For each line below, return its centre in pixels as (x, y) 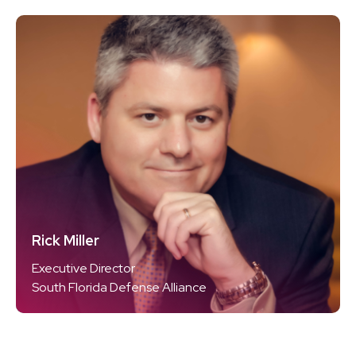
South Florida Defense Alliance (119, 287)
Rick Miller (66, 240)
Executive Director (83, 268)
